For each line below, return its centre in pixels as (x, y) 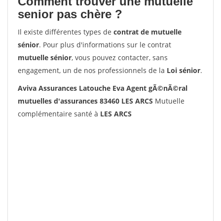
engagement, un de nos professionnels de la (92, 70)
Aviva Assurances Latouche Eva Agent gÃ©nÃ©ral (103, 88)
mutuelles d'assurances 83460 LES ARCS (85, 101)
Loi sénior (184, 70)
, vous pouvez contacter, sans (120, 57)
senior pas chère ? (70, 14)
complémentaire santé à (59, 114)
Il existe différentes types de (66, 32)
